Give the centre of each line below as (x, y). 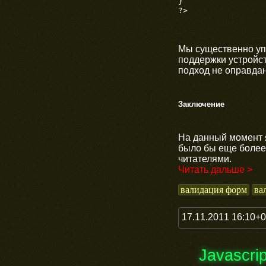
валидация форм (214, 189)
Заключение (201, 104)
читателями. (205, 159)
